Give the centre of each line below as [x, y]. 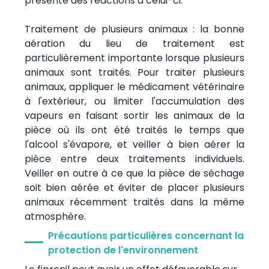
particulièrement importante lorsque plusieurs [134, 58]
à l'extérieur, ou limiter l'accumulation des [134, 101]
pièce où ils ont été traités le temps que [134, 130]
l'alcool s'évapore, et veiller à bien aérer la [134, 144]
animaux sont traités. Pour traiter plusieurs [134, 72]
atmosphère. [55, 216]
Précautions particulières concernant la [146, 235]
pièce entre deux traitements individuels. [134, 159]
